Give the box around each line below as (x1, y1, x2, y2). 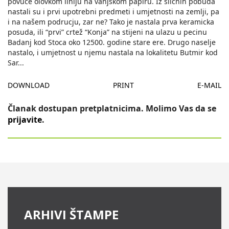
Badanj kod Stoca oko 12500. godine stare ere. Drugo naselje (8, 37, 216, 48)
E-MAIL (197, 80, 221, 90)
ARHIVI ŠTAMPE (24, 206, 119, 223)
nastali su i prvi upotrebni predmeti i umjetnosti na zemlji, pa (8, 7, 219, 17)
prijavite (8, 114, 42, 126)
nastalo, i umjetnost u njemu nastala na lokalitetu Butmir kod (8, 48, 218, 58)
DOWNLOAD (8, 80, 50, 90)
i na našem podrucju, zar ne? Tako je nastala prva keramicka (8, 17, 214, 27)
